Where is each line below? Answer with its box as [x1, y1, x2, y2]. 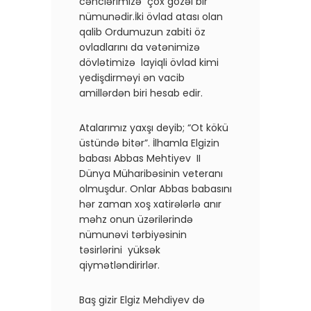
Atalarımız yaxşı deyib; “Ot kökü [79, 120, 228, 135]
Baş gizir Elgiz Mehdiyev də [79, 292, 208, 307]
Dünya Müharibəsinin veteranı [79, 166, 223, 180]
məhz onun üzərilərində [79, 212, 196, 226]
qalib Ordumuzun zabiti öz [79, 24, 205, 39]
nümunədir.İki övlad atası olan [79, 9, 223, 24]
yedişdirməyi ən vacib [79, 70, 185, 85]
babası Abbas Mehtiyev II [79, 151, 201, 165]
